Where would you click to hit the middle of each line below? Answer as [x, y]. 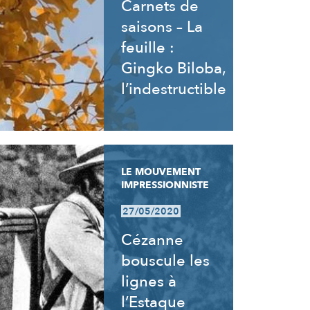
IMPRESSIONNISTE [165, 185]
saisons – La [162, 27]
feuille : [148, 48]
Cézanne [153, 240]
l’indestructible [174, 89]
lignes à [149, 282]
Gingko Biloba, [174, 69]
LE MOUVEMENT [161, 172]
